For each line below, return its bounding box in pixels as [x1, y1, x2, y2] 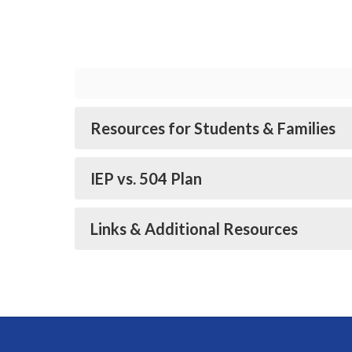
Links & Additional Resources [90, 219, 298, 238]
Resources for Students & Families [90, 119, 335, 137]
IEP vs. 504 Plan [90, 169, 202, 188]
